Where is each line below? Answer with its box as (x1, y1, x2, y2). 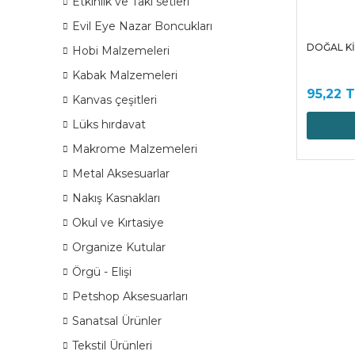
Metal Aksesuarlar (72, 166, 170, 181)
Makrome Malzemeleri (72, 142, 197, 156)
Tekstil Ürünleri (72, 338, 152, 353)
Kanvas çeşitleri (72, 93, 157, 107)
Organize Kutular (72, 240, 166, 254)
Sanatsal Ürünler (72, 314, 162, 328)
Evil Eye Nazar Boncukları (72, 19, 212, 33)
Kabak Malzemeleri (72, 68, 177, 82)
